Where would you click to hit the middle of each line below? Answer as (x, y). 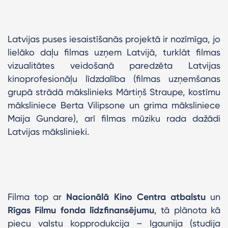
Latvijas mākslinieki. (48, 131)
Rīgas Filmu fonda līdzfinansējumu (81, 210)
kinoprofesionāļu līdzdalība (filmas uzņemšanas (114, 78)
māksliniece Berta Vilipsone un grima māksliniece (114, 105)
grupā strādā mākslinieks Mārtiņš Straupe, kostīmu (114, 92)
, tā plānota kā (187, 210)
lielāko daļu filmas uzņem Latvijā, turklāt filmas (114, 52)
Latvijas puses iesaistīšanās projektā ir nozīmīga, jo (114, 39)
